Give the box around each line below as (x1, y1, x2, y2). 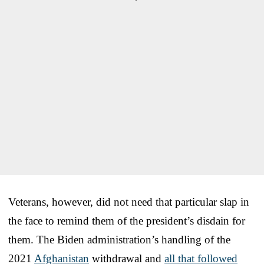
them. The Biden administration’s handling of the (8, 233, 230, 246)
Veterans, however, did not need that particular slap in (8, 196, 249, 209)
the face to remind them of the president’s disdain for (8, 214, 245, 227)
